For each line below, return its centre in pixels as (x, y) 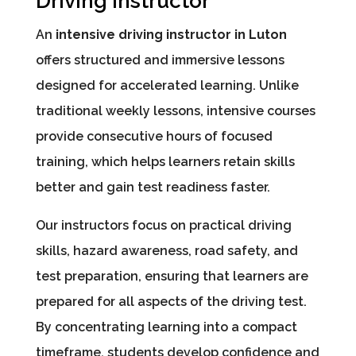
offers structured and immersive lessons (160, 60)
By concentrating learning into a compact (166, 327)
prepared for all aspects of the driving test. (171, 302)
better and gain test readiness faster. (153, 188)
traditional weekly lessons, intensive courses (175, 111)
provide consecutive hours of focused (154, 137)
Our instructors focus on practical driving (163, 226)
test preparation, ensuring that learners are (172, 277)
